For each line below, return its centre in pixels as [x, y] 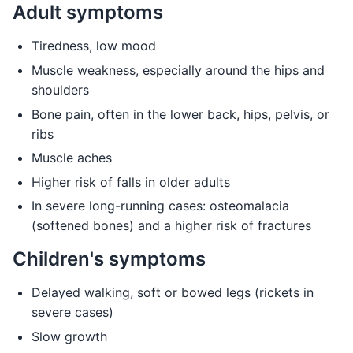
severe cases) [72, 312]
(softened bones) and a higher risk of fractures [171, 226]
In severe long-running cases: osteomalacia [160, 206]
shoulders [60, 89]
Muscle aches [72, 158]
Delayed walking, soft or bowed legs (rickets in [173, 293]
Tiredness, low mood [94, 46]
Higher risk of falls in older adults [131, 182]
